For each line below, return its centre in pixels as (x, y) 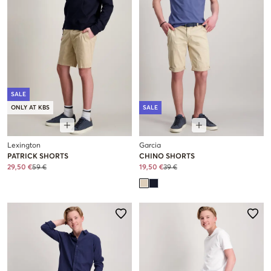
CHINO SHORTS (167, 157)
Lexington (24, 146)
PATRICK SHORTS (38, 157)
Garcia (150, 146)
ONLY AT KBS (30, 108)
